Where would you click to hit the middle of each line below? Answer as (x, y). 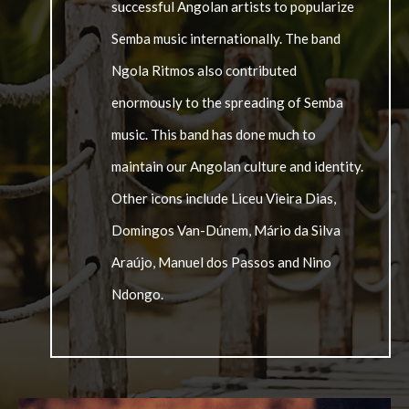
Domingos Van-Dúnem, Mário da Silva (226, 231)
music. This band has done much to (214, 135)
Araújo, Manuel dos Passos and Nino (222, 262)
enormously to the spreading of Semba (228, 103)
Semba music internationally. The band (226, 39)
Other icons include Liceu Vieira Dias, (224, 199)
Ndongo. (138, 294)
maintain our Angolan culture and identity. (238, 167)
